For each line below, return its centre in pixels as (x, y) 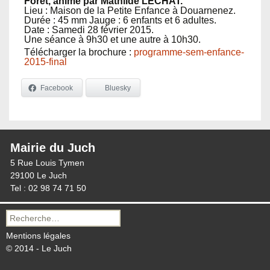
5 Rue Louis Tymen (47, 162)
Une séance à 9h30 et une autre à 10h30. (112, 39)
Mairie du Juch (53, 147)
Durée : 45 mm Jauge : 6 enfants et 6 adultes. (120, 20)
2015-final (46, 62)
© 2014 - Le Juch (39, 248)
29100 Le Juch (39, 175)
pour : (17, 228)
